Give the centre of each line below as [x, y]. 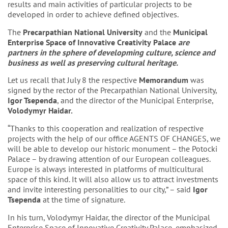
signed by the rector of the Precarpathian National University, [112, 90]
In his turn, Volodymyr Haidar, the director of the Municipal [109, 217]
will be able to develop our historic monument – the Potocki [112, 149]
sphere [74, 52]
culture [158, 52]
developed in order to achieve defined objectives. [93, 14]
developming [120, 52]
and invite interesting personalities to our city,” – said [100, 190]
